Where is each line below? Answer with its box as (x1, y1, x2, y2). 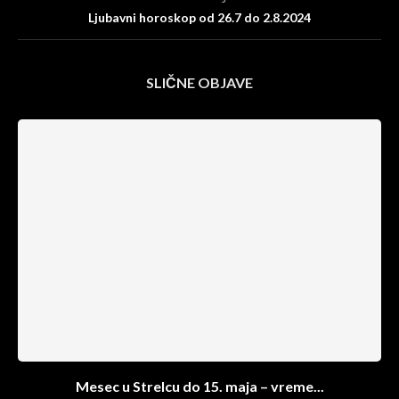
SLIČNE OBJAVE (146, 74, 253, 91)
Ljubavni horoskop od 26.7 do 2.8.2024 (88, 10, 311, 25)
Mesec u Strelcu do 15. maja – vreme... (75, 378, 324, 395)
